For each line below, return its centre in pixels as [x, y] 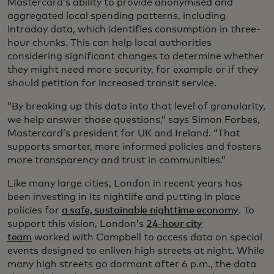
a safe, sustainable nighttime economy [150, 210]
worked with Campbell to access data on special [147, 237]
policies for [35, 210]
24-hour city [175, 224]
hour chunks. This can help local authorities [109, 43]
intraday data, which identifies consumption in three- [134, 29]
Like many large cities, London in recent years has [125, 183]
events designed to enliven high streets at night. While [136, 250]
